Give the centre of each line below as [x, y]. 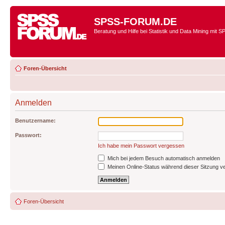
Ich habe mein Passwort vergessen [141, 146]
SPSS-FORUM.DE [135, 22]
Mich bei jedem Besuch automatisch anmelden [163, 158]
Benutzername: [35, 121]
